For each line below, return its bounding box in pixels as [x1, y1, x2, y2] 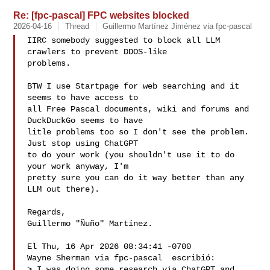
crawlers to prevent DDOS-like [27, 47, 168, 57]
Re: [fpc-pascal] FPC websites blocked [13, 10, 190, 20]
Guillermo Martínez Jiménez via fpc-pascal [102, 22, 253, 31]
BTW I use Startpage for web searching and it [27, 81, 240, 91]
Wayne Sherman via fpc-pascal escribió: [27, 253, 216, 263]
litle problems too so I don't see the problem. [27, 127, 250, 137]
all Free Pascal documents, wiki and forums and [27, 104, 250, 114]
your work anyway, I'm [27, 162, 129, 171]
